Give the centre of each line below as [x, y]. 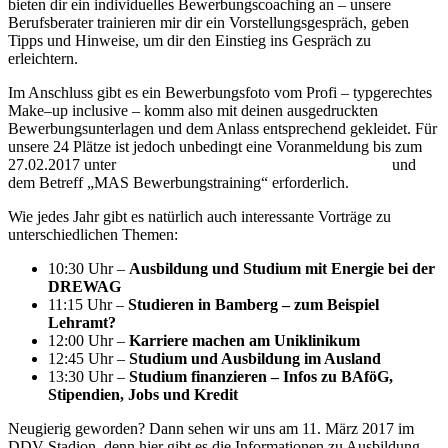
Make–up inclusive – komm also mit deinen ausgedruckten [193, 111]
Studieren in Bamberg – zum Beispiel [253, 305]
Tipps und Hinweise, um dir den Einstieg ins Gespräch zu [189, 41]
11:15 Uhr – [88, 305]
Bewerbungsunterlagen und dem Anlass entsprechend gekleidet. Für [222, 129]
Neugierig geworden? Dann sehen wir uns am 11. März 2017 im [211, 429]
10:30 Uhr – [88, 269]
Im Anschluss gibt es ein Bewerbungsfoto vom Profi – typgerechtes [220, 93]
